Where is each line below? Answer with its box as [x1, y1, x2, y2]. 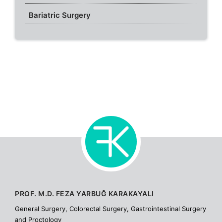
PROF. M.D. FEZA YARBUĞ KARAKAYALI [15, 189, 154, 198]
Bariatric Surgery [27, 10, 91, 20]
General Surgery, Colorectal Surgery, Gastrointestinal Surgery [15, 205, 206, 213]
